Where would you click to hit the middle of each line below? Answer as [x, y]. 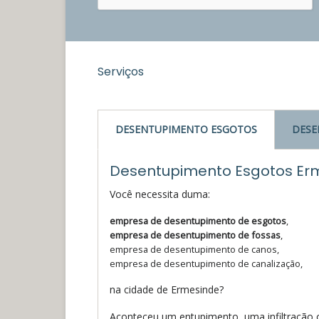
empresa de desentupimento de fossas [195, 235]
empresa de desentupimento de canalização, [206, 263]
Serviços [121, 71]
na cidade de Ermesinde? [167, 289]
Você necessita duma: [160, 194]
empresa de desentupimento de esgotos [198, 220]
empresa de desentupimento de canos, [194, 249]
